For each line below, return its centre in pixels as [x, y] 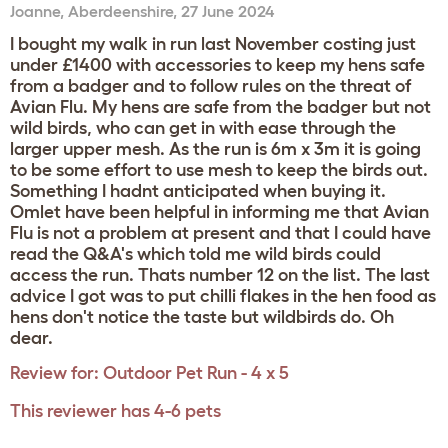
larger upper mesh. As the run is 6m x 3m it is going [215, 149]
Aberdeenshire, [124, 11]
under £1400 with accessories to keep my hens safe [217, 65]
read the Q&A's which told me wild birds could [195, 254]
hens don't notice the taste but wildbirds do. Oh [202, 317]
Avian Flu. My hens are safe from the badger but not [220, 107]
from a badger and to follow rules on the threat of [211, 86]
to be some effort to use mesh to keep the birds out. [219, 170]
